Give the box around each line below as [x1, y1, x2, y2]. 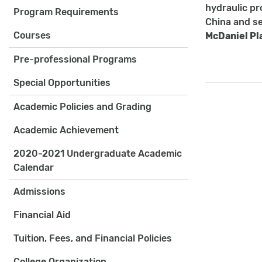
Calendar [13, 162, 54, 173]
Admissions [13, 186, 65, 197]
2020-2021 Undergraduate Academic [13, 148, 182, 159]
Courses [13, 30, 51, 41]
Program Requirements [13, 6, 119, 18]
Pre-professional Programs [13, 54, 137, 65]
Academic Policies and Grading [13, 101, 151, 112]
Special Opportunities [13, 77, 111, 88]
